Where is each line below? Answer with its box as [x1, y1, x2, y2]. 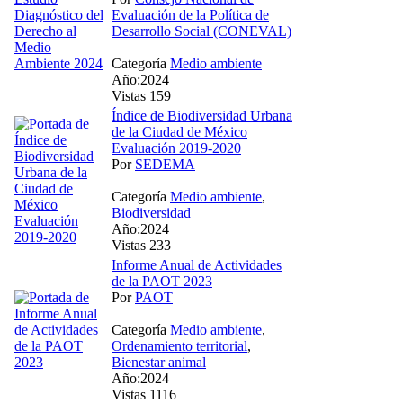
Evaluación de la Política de [112, 6, 269, 22]
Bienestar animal [112, 354, 206, 370]
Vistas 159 [112, 87, 171, 103]
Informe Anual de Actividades [112, 256, 282, 273]
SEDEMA [135, 156, 195, 172]
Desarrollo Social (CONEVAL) [112, 22, 291, 39]
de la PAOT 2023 [112, 273, 212, 289]
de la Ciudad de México [112, 123, 247, 139]
